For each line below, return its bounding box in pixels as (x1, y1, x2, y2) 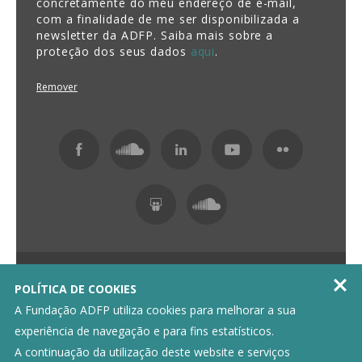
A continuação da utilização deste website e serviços (15, 344, 290, 360)
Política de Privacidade (74, 287, 178, 301)
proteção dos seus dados (36, 43, 191, 59)
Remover (36, 79, 78, 94)
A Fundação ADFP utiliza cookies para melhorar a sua (15, 302, 296, 318)
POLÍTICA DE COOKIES (15, 281, 137, 297)
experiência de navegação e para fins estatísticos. (15, 323, 274, 339)
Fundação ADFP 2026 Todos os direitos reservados (61, 267, 297, 282)
